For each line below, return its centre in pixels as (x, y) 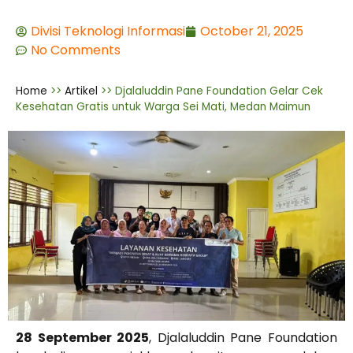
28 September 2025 (83, 337)
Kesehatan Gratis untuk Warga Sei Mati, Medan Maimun (163, 107)
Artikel (81, 91)
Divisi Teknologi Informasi (108, 32)
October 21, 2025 (252, 32)
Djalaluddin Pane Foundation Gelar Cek (219, 91)
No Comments (76, 50)
